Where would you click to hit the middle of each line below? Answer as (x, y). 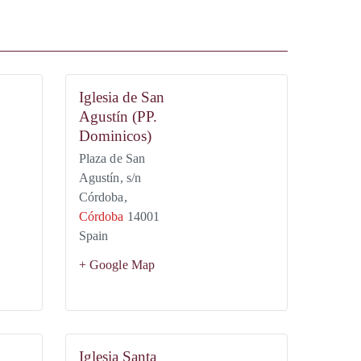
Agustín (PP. (118, 116)
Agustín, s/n (110, 178)
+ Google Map (117, 265)
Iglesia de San (121, 97)
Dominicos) (115, 136)
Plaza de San (112, 158)
